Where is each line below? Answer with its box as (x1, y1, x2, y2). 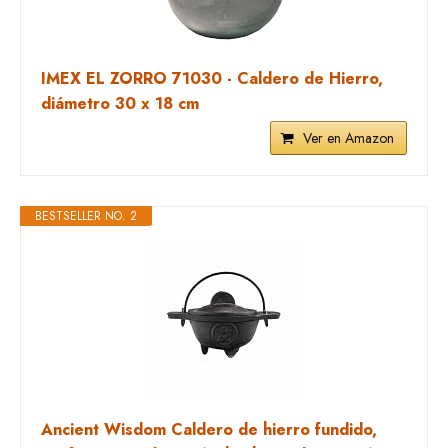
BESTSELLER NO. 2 (35, 207, 137, 225)
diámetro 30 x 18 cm (41, 92, 199, 115)
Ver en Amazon (303, 128, 394, 148)
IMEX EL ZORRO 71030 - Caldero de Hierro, (41, 67, 383, 90)
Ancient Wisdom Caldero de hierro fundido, (41, 418, 377, 441)
